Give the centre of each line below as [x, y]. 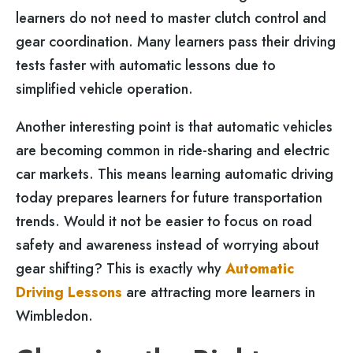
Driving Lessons [69, 293]
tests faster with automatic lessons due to [146, 65]
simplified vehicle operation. [104, 89]
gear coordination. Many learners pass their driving [176, 41]
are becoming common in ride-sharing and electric [173, 151]
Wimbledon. [54, 316]
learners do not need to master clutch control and [171, 18]
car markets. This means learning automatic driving [175, 175]
